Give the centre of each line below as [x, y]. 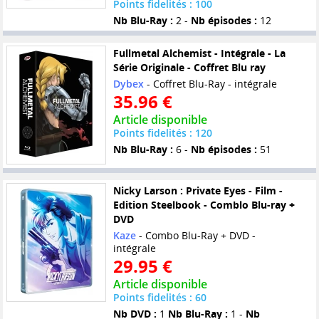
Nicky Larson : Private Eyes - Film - [198, 191]
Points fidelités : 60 [159, 298]
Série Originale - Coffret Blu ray [189, 68]
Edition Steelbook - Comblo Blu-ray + [204, 205]
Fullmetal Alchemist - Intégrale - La [199, 53]
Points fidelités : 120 [162, 133]
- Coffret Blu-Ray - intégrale [210, 84]
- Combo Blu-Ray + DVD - [195, 236]
